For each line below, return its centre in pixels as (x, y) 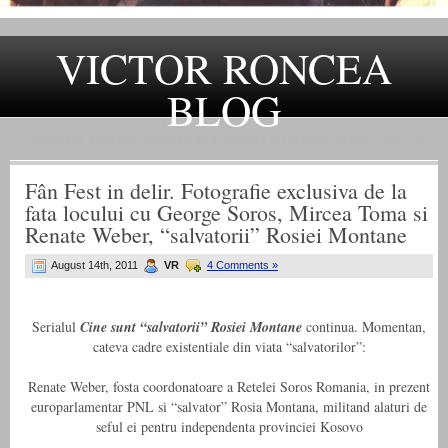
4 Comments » (242, 265)
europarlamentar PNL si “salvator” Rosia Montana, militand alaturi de (229, 407)
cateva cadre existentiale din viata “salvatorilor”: (229, 347)
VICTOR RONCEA (224, 68)
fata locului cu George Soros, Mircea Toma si (226, 213)
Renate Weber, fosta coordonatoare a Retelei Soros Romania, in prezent (229, 387)
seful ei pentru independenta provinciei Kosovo (229, 427)
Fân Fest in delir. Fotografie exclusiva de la (216, 191)
